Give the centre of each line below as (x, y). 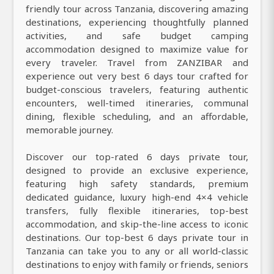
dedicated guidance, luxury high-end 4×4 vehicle (137, 197)
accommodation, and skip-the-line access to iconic (137, 224)
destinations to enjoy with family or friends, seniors (137, 264)
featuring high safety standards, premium (137, 183)
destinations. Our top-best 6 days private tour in (137, 237)
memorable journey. (70, 129)
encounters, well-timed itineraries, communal (137, 102)
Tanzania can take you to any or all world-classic (137, 250)
